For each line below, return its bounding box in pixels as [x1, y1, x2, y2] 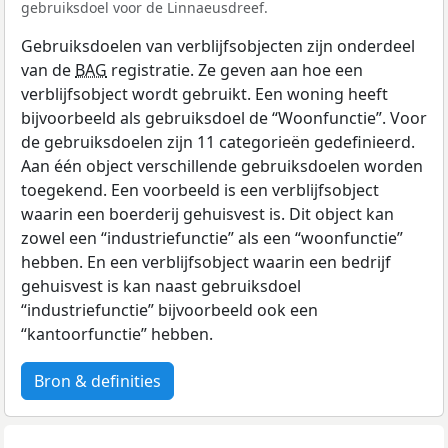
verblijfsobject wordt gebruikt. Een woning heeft [21, 83, 388, 106]
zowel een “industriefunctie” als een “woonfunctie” [21, 227, 403, 250]
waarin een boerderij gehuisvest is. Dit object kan [21, 203, 394, 226]
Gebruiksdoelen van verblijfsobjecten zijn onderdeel [21, 35, 415, 58]
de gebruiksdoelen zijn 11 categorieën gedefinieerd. [21, 131, 415, 154]
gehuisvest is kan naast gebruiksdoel [21, 275, 301, 298]
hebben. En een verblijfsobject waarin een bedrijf [21, 251, 391, 274]
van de [21, 59, 75, 82]
